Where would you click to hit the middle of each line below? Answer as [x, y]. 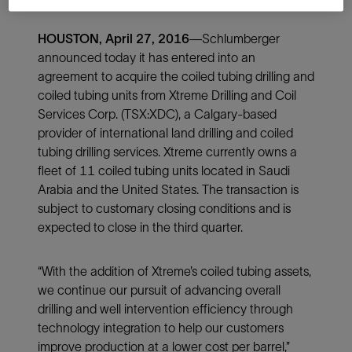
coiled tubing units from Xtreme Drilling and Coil [167, 95]
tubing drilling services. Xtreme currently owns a [167, 151]
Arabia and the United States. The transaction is [168, 189]
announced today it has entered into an [147, 57]
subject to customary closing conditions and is [164, 208]
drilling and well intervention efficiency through [165, 308]
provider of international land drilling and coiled [165, 132]
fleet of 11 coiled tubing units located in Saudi [164, 170]
